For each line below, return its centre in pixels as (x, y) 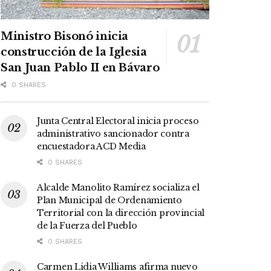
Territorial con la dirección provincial (121, 213)
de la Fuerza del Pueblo (87, 226)
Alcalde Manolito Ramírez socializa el (118, 188)
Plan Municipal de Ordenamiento (109, 201)
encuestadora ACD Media (91, 147)
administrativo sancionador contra (113, 134)
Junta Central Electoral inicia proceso (118, 121)
